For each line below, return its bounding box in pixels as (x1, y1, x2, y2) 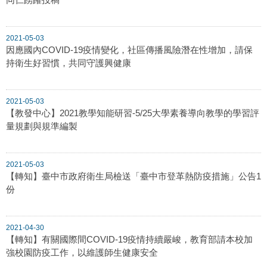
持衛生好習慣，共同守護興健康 (6, 57, 131, 68)
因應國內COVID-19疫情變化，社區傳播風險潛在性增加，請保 (6, 44, 253, 55)
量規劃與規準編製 (6, 120, 77, 131)
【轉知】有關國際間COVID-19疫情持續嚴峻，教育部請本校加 (6, 234, 253, 244)
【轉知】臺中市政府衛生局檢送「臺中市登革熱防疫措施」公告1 (6, 170, 261, 181)
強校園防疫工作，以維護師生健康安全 (6, 247, 158, 257)
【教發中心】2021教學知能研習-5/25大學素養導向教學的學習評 (6, 107, 259, 118)
